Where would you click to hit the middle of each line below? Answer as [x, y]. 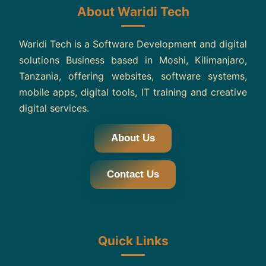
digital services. [54, 108]
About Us [133, 138]
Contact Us [133, 174]
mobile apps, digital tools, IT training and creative [133, 92]
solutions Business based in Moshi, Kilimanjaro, [133, 60]
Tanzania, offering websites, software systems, [133, 76]
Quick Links [133, 241]
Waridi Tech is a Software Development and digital [133, 44]
